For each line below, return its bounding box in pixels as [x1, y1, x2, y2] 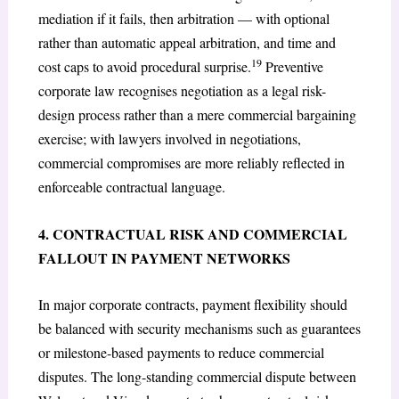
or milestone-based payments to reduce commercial [37, 343, 324, 362]
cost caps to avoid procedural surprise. [37, 57, 251, 76]
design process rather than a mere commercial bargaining [37, 105, 356, 124]
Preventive [261, 57, 323, 76]
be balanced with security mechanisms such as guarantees [37, 319, 361, 338]
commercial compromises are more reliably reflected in [37, 153, 345, 172]
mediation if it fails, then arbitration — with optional [37, 9, 330, 28]
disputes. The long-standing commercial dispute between [37, 367, 356, 387]
